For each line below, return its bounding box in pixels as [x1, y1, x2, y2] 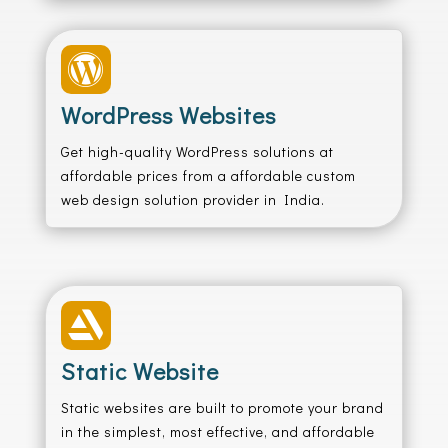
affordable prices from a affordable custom [60, 166, 356, 185]
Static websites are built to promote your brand [60, 398, 384, 417]
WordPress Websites [60, 100, 276, 130]
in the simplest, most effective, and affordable [60, 422, 375, 441]
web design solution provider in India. [60, 190, 325, 209]
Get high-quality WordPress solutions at [60, 142, 334, 161]
